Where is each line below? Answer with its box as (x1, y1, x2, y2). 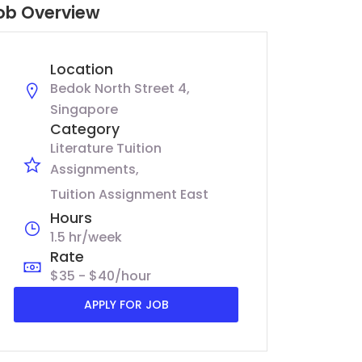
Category (50, 120, 120, 139)
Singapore (50, 100, 118, 119)
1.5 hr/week (50, 228, 122, 246)
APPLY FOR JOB (83, 297, 169, 313)
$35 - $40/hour (50, 267, 151, 285)
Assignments (50, 160, 136, 179)
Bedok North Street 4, (50, 79, 190, 98)
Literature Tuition (50, 139, 162, 158)
